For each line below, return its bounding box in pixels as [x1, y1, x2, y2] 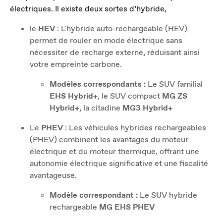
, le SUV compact [98, 91, 162, 101]
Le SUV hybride [140, 190, 197, 200]
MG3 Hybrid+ [122, 103, 172, 113]
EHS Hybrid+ [50, 91, 98, 101]
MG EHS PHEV [99, 202, 155, 212]
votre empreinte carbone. [30, 59, 122, 69]
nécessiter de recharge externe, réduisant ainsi [30, 47, 200, 57]
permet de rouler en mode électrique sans [30, 35, 182, 46]
